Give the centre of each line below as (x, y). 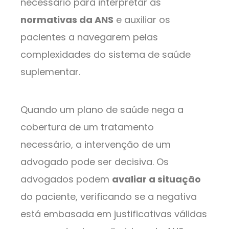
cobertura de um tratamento (87, 127)
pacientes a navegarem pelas (89, 37)
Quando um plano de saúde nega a (102, 109)
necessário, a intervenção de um (96, 144)
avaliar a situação (156, 179)
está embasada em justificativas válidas (114, 214)
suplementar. (50, 72)
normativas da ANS (67, 19)
